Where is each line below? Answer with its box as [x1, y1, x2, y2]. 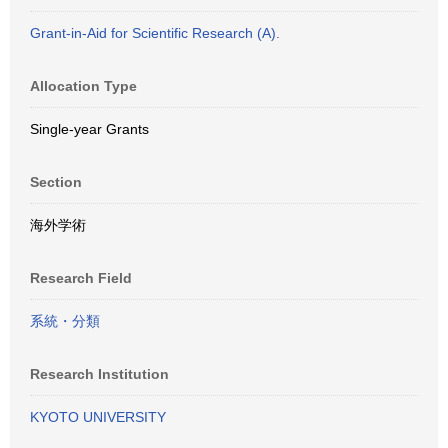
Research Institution [30, 366, 169, 382]
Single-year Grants [30, 121, 149, 137]
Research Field [30, 270, 132, 286]
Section [30, 174, 82, 190]
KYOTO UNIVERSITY [30, 409, 166, 425]
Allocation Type [30, 78, 137, 94]
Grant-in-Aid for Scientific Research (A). [30, 25, 280, 41]
